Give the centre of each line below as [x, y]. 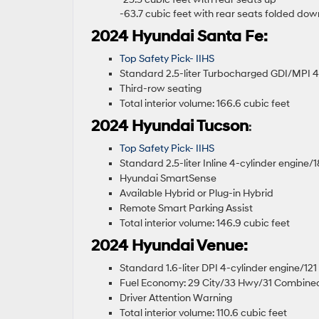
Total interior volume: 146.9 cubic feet [206, 224]
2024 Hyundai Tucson [170, 127]
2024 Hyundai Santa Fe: [181, 37]
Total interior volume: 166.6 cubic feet [206, 104]
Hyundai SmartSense [169, 179]
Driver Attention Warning [177, 298]
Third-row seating [162, 89]
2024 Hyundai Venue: [169, 246]
